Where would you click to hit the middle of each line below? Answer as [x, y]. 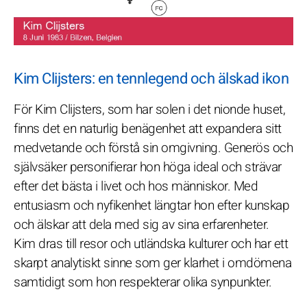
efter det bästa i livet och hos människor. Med [136, 186]
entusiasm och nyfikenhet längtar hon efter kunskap [151, 205]
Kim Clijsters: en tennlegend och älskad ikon [151, 78]
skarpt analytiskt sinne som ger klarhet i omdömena [152, 263]
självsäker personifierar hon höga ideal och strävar [148, 167]
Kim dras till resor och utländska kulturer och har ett [151, 244]
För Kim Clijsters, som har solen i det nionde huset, [149, 109]
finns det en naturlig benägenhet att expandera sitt [148, 128]
